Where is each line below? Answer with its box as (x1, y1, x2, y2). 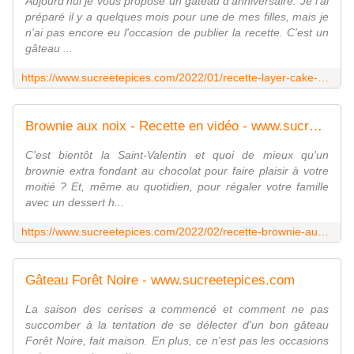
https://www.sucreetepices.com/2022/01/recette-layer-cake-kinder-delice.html (318, 71, 329, 85)
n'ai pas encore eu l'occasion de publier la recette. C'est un (25, 26, 329, 40)
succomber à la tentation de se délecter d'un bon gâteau (25, 318, 329, 332)
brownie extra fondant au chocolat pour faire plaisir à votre (25, 164, 329, 178)
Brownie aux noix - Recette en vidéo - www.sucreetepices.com (309, 119, 322, 134)
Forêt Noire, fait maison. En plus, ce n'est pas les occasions (25, 334, 329, 348)
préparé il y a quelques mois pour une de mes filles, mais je (25, 10, 329, 24)
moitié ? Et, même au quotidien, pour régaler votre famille (25, 180, 329, 194)
